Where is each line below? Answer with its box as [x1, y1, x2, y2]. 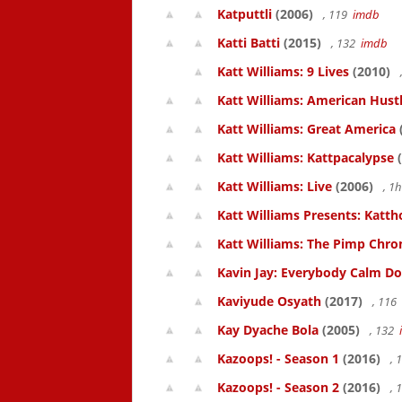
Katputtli [217, 5, 272, 22]
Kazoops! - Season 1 [217, 350, 339, 367]
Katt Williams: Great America [217, 120, 396, 137]
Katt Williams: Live [217, 178, 332, 195]
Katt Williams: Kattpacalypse [217, 149, 394, 166]
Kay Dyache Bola [217, 321, 319, 338]
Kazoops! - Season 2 [217, 379, 339, 396]
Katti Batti [217, 34, 280, 51]
